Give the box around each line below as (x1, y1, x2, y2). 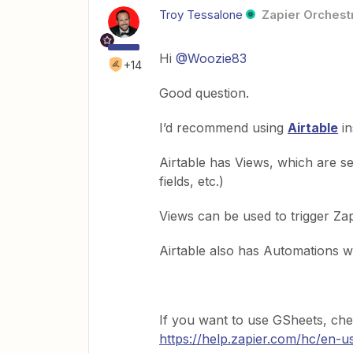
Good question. (159, 85, 249, 102)
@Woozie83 (176, 50, 247, 67)
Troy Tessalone (159, 7, 243, 23)
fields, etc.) (159, 173, 224, 190)
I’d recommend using (159, 120, 288, 136)
